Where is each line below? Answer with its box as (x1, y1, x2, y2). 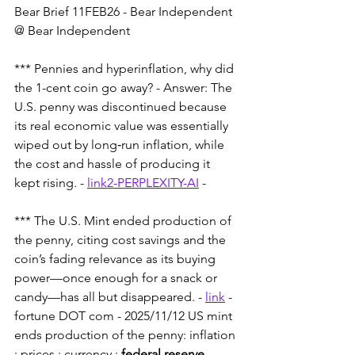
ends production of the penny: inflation (14, 327, 239, 343)
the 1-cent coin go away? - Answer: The (14, 80, 235, 96)
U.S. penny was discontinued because (14, 99, 230, 115)
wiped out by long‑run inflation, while (14, 137, 227, 153)
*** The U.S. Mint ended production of (14, 213, 235, 229)
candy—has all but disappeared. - (14, 289, 205, 305)
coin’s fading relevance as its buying (14, 251, 219, 267)
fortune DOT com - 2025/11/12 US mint (14, 308, 235, 324)
